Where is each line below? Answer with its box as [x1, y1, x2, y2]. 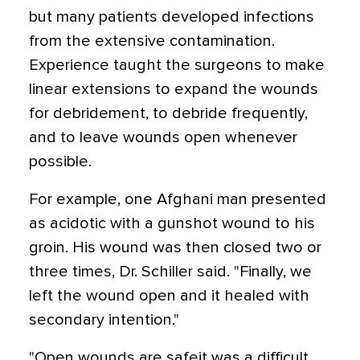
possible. [29, 153, 92, 170]
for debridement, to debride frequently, [29, 105, 308, 121]
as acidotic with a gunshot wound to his [29, 215, 315, 231]
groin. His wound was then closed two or [29, 239, 321, 256]
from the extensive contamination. [29, 33, 275, 49]
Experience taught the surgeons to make [29, 57, 325, 73]
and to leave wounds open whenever [29, 129, 297, 145]
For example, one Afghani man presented [29, 191, 326, 207]
